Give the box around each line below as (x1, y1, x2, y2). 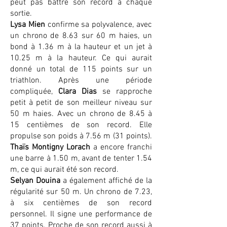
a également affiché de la (60, 176, 152, 186)
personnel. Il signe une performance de (10, 209, 152, 219)
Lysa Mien (10, 20, 45, 30)
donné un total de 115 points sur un (10, 64, 152, 74)
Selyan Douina (10, 176, 60, 186)
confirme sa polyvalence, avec (45, 20, 153, 30)
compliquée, (10, 87, 58, 97)
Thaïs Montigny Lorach (10, 142, 90, 153)
